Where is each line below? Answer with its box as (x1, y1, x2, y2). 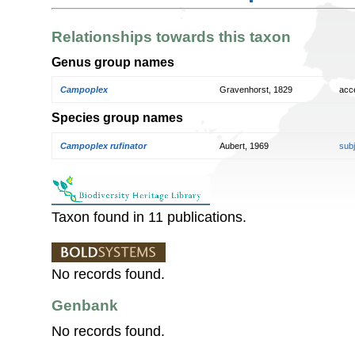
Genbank (52, 297, 118, 315)
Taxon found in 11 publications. (52, 208, 246, 225)
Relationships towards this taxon (52, 29, 291, 46)
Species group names (52, 110, 183, 125)
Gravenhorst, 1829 (219, 85, 292, 95)
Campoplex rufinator (60, 140, 147, 151)
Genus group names (52, 54, 174, 69)
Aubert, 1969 (219, 140, 269, 151)
